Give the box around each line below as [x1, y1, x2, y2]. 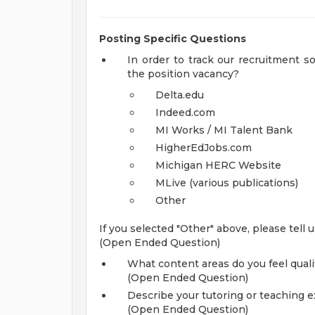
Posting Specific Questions [99, 32, 246, 45]
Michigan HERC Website [155, 159, 281, 172]
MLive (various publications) [155, 176, 298, 189]
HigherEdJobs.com [155, 141, 252, 154]
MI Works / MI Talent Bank [155, 124, 292, 136]
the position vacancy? [127, 67, 239, 80]
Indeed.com [155, 106, 215, 119]
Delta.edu [155, 89, 204, 101]
